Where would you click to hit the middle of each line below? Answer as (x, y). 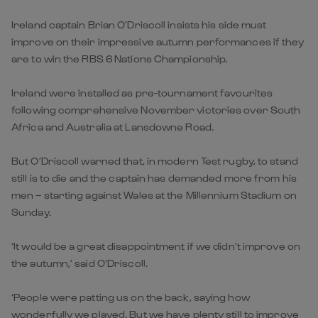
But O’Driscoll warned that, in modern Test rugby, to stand (155, 160)
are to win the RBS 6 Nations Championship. (120, 58)
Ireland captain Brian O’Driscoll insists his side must (139, 24)
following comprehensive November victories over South (156, 109)
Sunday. (31, 212)
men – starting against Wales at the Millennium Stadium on (154, 194)
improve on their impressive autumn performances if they (158, 41)
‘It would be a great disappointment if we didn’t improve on (156, 246)
